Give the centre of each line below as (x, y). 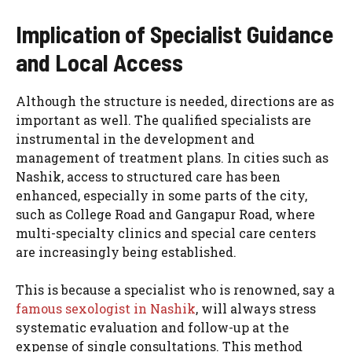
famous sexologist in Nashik (106, 308)
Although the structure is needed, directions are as (175, 101)
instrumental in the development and (135, 138)
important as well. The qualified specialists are (163, 119)
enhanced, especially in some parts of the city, (161, 195)
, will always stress (256, 308)
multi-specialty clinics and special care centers (166, 233)
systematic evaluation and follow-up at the (152, 327)
